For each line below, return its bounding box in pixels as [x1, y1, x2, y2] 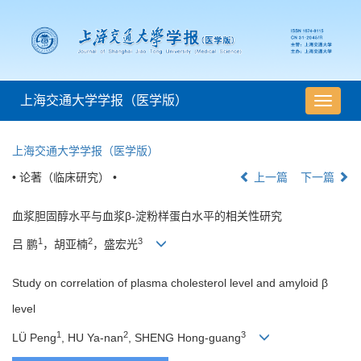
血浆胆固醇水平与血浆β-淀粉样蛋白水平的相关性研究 [12, 210, 282, 223]
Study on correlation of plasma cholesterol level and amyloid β [12, 276, 328, 290]
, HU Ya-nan [61, 330, 123, 344]
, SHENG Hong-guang [128, 330, 241, 344]
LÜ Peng [12, 330, 56, 344]
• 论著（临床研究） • [12, 171, 117, 185]
